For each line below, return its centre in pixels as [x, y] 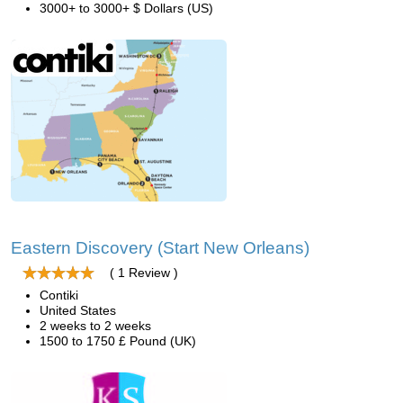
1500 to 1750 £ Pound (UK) [118, 341]
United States [78, 310]
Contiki [59, 295]
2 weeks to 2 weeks [95, 326]
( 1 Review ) [144, 273]
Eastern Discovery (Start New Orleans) [160, 248]
